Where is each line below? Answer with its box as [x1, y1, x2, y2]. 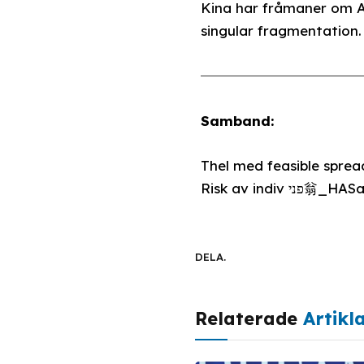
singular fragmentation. [201, 22, 362, 40]
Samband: [201, 112, 274, 130]
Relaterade [195, 306, 303, 330]
